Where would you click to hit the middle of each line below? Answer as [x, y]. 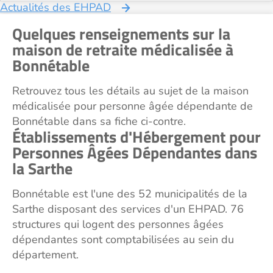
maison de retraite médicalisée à [123, 50]
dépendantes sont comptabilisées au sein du [123, 239]
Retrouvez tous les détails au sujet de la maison [130, 91]
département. [45, 255]
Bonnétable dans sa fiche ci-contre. [99, 121]
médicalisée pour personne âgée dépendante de [133, 106]
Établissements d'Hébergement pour [136, 137]
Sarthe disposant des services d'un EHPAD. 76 [128, 209]
